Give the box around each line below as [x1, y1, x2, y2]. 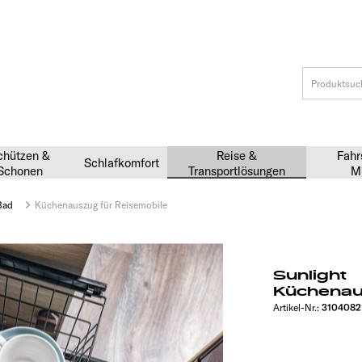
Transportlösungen [188, 163, 285, 179]
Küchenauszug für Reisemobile [35, 199, 167, 211]
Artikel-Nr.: [273, 301, 322, 314]
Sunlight [273, 267, 347, 284]
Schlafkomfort [84, 155, 159, 170]
